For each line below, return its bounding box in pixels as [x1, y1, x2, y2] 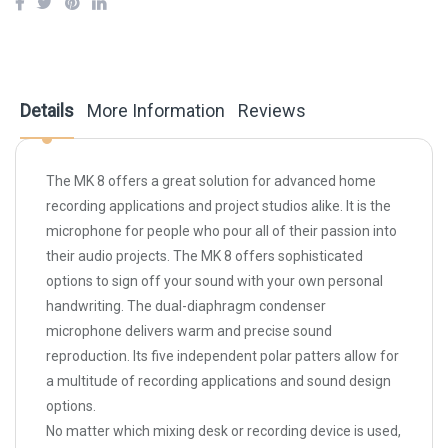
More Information [87, 100, 225, 122]
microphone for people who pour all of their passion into [46, 223, 397, 240]
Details [20, 100, 74, 122]
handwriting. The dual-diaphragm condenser [46, 298, 326, 315]
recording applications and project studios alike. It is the [46, 198, 391, 215]
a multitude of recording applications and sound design [46, 373, 391, 390]
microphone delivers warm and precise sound [46, 323, 332, 340]
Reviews [238, 100, 306, 122]
